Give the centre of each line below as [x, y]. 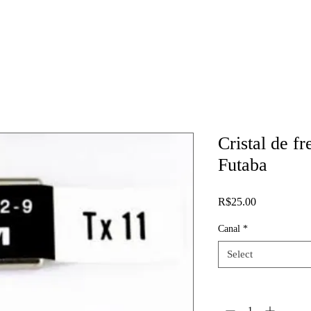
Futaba [243, 165]
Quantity [235, 286]
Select [240, 254]
